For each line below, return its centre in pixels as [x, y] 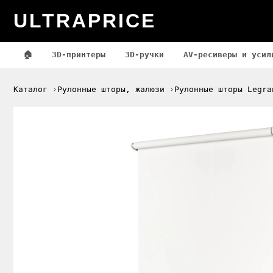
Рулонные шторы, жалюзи [111, 89]
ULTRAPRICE [85, 20]
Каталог [30, 89]
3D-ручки [144, 55]
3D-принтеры [79, 55]
